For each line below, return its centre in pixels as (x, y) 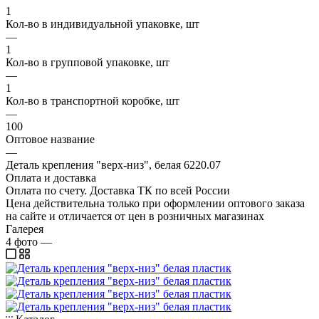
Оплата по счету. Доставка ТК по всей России (118, 190)
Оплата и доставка (51, 177)
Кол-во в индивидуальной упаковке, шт (103, 23)
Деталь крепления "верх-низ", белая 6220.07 (113, 164)
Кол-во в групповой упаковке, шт (88, 62)
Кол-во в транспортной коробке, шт (93, 100)
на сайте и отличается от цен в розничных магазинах (135, 216)
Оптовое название (50, 139)
